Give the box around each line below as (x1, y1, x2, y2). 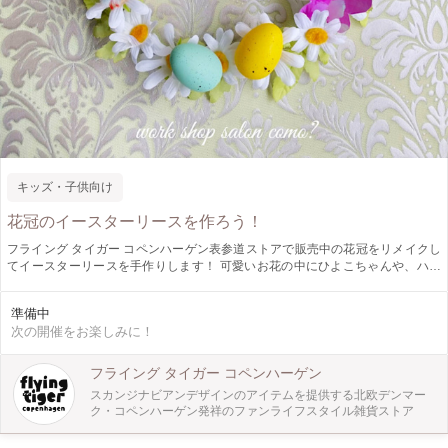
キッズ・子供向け (17, 180, 113, 194)
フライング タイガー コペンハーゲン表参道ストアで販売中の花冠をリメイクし (7, 242, 441, 256)
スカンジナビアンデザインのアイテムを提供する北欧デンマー (90, 388, 426, 402)
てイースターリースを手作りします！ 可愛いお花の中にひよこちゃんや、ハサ (7, 259, 441, 273)
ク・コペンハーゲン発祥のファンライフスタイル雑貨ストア (90, 404, 414, 418)
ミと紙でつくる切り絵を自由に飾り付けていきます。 (7, 276, 295, 290)
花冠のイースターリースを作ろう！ (7, 213, 263, 230)
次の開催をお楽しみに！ (11, 324, 154, 339)
